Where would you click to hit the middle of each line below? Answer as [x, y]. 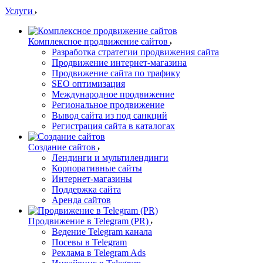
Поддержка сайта [86, 189]
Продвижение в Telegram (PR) [88, 221]
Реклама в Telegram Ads [99, 253]
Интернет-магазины [92, 179]
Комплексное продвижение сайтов [98, 41]
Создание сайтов [62, 147]
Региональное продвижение [108, 105]
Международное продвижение [113, 94]
